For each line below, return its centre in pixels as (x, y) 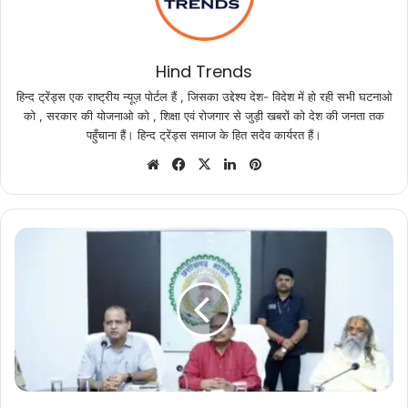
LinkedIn (267, 164)
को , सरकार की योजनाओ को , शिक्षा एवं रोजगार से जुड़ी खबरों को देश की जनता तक (204, 116)
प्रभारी (28, 236)
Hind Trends (204, 72)
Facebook (220, 164)
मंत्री (24, 255)
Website (189, 164)
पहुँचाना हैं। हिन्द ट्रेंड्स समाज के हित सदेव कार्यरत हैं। (204, 135)
